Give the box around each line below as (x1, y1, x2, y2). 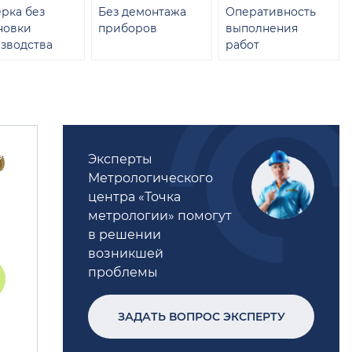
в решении (88, 227, 161, 242)
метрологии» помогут (88, 208, 232, 223)
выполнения (225, 21, 298, 35)
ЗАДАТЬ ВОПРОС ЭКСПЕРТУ (117, 310, 285, 324)
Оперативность (225, 5, 316, 19)
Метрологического (88, 170, 213, 185)
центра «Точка (88, 189, 181, 204)
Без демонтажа (98, 5, 186, 19)
